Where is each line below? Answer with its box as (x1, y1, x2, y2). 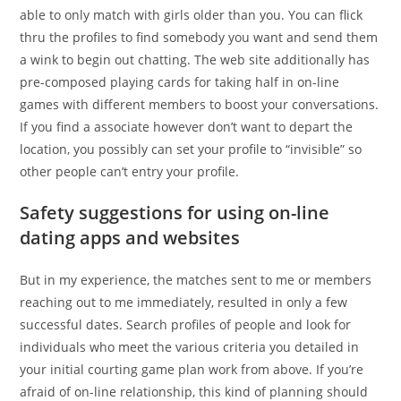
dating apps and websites (20, 226, 241, 250)
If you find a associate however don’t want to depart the (20, 118, 354, 135)
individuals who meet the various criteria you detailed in (20, 338, 360, 355)
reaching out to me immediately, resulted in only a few (20, 294, 348, 311)
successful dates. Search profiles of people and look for (20, 316, 352, 333)
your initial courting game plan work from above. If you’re (20, 361, 364, 378)
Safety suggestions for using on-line (20, 200, 330, 225)
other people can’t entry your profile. (20, 163, 240, 180)
